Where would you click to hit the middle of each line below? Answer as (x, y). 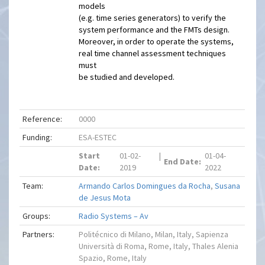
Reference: (43, 119)
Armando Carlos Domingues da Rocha (145, 186)
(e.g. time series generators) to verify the (153, 18)
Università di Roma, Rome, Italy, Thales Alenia (159, 246)
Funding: (38, 137)
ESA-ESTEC (98, 137)
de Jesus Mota (105, 198)
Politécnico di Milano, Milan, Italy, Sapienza (154, 234)
